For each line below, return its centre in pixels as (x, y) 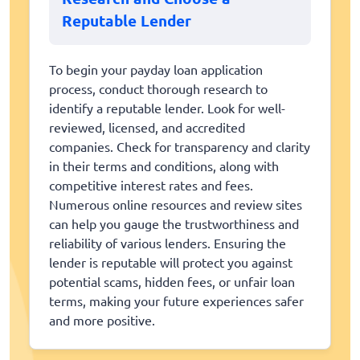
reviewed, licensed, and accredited (147, 127)
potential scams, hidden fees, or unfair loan (172, 282)
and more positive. (102, 320)
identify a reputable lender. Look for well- (167, 108)
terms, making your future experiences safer (176, 301)
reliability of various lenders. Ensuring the (168, 243)
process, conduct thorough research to (158, 89)
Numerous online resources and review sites (176, 205)
